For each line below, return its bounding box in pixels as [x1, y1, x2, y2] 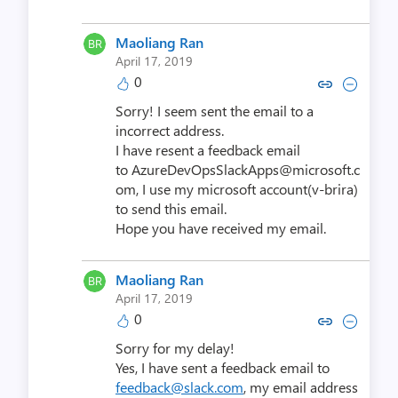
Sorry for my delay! [115, 338, 235, 358]
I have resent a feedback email [115, 140, 300, 160]
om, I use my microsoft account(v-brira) [115, 179, 358, 199]
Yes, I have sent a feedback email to [115, 358, 330, 378]
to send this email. [115, 199, 227, 219]
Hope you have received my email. [115, 219, 326, 238]
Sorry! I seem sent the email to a [115, 101, 314, 121]
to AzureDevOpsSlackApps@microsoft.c [115, 160, 360, 179]
